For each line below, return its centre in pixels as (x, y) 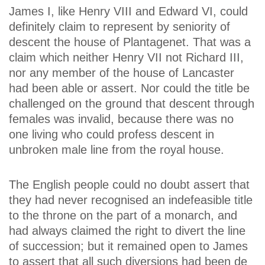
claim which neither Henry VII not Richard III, (126, 58)
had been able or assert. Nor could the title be (129, 88)
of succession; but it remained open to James (128, 246)
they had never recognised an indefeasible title (131, 200)
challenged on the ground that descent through (132, 104)
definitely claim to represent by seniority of (119, 27)
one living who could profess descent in (112, 135)
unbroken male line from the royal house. (117, 150)
